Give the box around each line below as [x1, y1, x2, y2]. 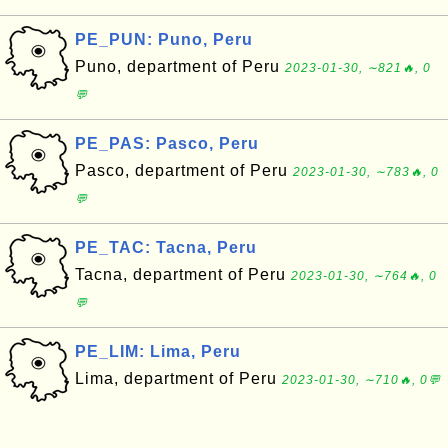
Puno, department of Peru [75, 58, 285, 75]
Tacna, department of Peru [75, 266, 291, 283]
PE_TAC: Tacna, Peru [75, 239, 257, 256]
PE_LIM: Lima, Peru [75, 343, 241, 360]
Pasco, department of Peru [75, 162, 293, 179]
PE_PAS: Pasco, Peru [75, 135, 259, 152]
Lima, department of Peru [75, 370, 282, 387]
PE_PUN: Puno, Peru [75, 31, 253, 48]
